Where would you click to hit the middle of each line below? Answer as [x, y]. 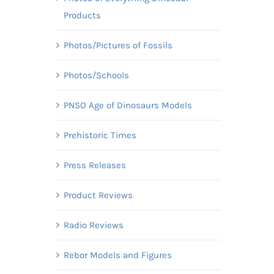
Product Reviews [98, 195]
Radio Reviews [93, 225]
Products [82, 15]
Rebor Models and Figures [117, 255]
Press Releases [94, 165]
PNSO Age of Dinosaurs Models [128, 105]
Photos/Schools [96, 75]
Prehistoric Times [100, 135]
